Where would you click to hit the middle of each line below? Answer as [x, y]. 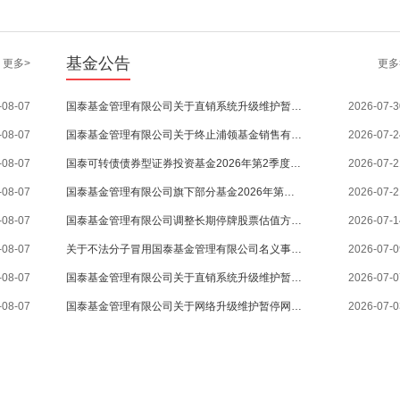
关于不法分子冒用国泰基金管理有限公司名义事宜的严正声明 [296, 249]
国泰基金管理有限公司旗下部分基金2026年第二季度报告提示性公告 [289, 192]
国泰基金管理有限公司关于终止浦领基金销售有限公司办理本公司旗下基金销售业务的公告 [296, 135]
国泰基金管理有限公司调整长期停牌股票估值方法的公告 [296, 221]
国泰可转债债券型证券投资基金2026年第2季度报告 [296, 163]
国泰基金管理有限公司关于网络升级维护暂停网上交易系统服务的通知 [296, 306]
